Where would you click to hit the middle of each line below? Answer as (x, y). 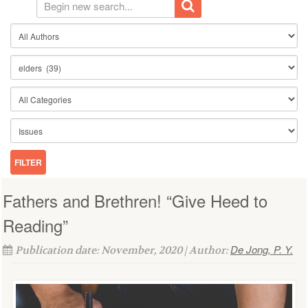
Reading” (35, 225)
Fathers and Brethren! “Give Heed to (135, 200)
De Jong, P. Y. (262, 249)
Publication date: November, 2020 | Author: (123, 250)
